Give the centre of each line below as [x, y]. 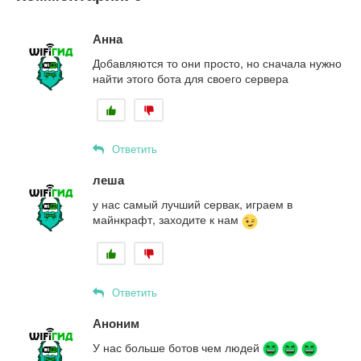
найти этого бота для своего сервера [191, 79]
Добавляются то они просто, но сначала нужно [217, 63]
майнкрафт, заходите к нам [167, 220]
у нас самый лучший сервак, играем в [193, 204]
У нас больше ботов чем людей [178, 348]
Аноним [116, 324]
